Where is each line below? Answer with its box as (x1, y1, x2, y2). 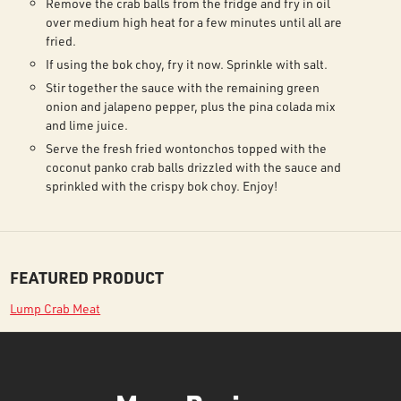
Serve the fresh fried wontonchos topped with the (46, 140, 328, 157)
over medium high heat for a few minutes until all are (46, 13, 343, 30)
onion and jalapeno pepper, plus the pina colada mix (46, 98, 337, 115)
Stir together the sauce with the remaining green (46, 79, 320, 96)
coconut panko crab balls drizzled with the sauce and (46, 158, 342, 175)
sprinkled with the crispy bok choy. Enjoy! (46, 177, 278, 194)
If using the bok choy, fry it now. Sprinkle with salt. (46, 55, 328, 73)
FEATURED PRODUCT (10, 267, 165, 288)
